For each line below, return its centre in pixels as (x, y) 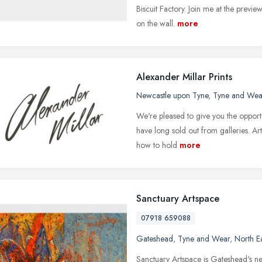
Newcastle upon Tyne (172, 95)
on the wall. (156, 23)
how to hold (157, 145)
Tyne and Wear (204, 238)
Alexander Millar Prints (184, 77)
